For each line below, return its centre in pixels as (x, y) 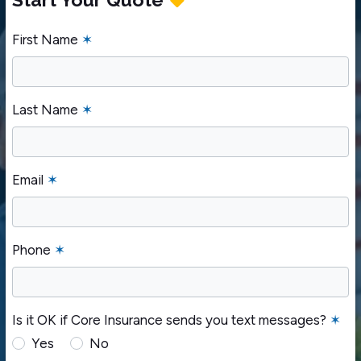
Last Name (47, 109)
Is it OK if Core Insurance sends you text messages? (171, 320)
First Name (47, 39)
